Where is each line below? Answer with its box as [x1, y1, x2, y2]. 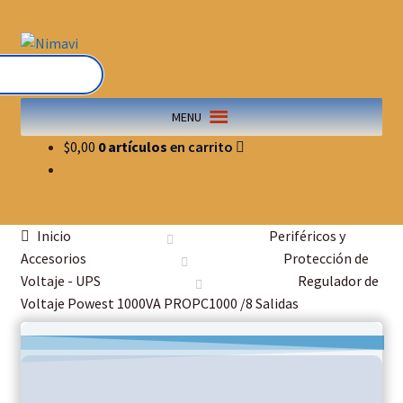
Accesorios [20, 249, 86, 268]
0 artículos [97, 137, 167, 156]
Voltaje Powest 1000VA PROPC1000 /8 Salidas [20, 294, 299, 313]
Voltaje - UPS [20, 272, 101, 291]
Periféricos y [268, 227, 345, 246]
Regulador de [297, 272, 379, 291]
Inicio [37, 227, 72, 246]
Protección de [282, 249, 369, 268]
